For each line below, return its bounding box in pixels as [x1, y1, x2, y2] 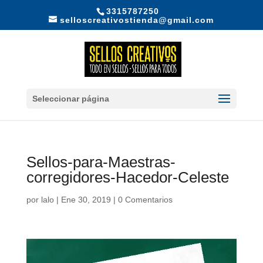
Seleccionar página [32, 94, 109, 103]
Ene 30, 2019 [60, 195, 111, 204]
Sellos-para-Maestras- [26, 153, 176, 171]
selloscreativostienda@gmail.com [60, 15, 214, 25]
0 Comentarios [117, 195, 173, 204]
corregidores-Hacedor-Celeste [26, 168, 229, 186]
